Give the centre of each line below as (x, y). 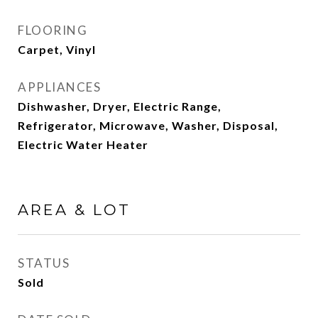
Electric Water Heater (83, 144)
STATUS (44, 263)
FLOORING (53, 30)
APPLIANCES (59, 87)
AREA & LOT (74, 210)
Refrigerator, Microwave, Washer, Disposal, (148, 125)
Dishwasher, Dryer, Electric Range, (120, 106)
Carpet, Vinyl (57, 49)
